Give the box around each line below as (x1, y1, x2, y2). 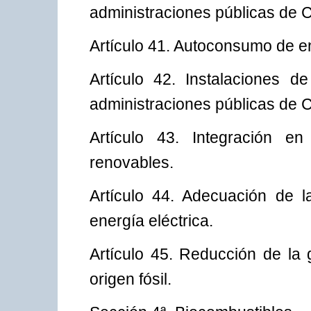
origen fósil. (90, 270, 171, 289)
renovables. (90, 153, 174, 172)
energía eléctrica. (90, 212, 213, 230)
